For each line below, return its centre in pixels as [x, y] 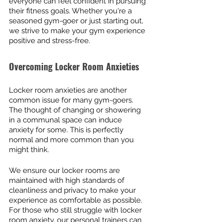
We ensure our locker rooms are [65, 170]
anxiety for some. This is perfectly [67, 130]
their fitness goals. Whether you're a [71, 11]
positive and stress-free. [50, 40]
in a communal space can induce [66, 120]
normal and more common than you [72, 139]
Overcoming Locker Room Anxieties [74, 66]
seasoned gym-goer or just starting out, [77, 21]
